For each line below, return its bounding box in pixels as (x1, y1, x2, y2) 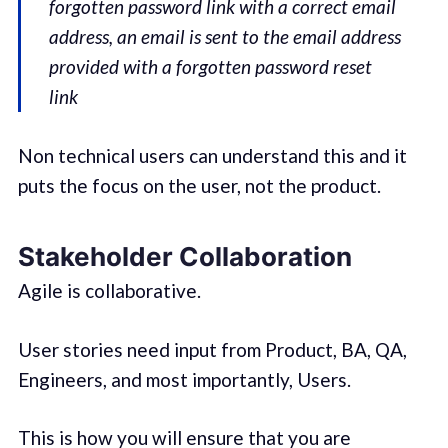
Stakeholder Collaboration (17, 241, 352, 273)
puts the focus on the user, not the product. (17, 173, 381, 197)
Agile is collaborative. (17, 279, 201, 303)
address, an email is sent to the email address (49, 25, 402, 49)
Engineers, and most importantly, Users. (17, 367, 351, 391)
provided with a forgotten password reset (49, 55, 373, 79)
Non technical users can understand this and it (17, 143, 407, 167)
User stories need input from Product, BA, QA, (17, 337, 407, 361)
